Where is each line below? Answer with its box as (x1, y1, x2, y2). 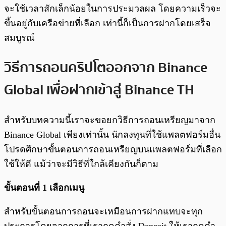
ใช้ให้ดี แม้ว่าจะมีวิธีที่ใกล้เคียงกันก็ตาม (4, 159, 158, 169)
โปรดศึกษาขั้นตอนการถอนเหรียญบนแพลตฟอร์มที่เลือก (4, 144, 222, 155)
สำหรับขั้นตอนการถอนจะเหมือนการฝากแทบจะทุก (4, 206, 203, 217)
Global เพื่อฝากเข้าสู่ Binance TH (4, 79, 194, 101)
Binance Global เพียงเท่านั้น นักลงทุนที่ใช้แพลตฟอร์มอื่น (4, 130, 220, 140)
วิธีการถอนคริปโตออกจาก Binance (4, 56, 207, 79)
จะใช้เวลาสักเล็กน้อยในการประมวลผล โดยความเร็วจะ (4, 3, 221, 14)
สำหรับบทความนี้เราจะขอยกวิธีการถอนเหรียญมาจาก (4, 115, 215, 126)
